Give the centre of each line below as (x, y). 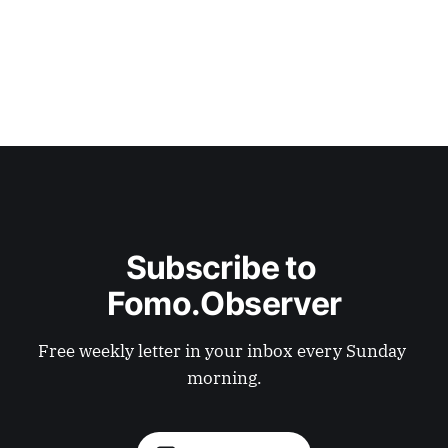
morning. (224, 378)
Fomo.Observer (224, 303)
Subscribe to (224, 267)
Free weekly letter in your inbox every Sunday (224, 351)
